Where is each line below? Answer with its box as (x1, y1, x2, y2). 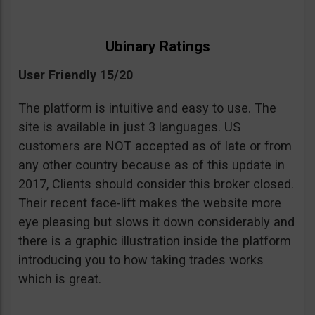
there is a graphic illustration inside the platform (18, 233, 291, 249)
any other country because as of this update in (18, 157, 285, 173)
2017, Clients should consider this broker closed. (18, 176, 294, 192)
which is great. (18, 271, 105, 287)
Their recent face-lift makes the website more (18, 195, 281, 211)
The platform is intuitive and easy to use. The (18, 101, 276, 116)
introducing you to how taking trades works (18, 252, 264, 268)
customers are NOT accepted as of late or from (18, 139, 292, 154)
